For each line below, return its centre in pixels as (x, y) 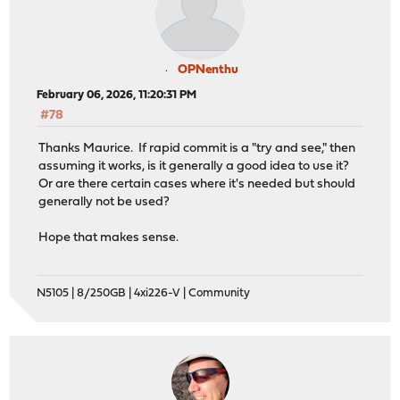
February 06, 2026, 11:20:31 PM (117, 96)
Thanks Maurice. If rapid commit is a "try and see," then (197, 148)
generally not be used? (104, 202)
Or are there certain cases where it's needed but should (197, 184)
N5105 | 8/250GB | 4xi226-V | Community (144, 293)
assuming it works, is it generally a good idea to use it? (196, 166)
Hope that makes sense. (109, 237)
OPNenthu (208, 71)
